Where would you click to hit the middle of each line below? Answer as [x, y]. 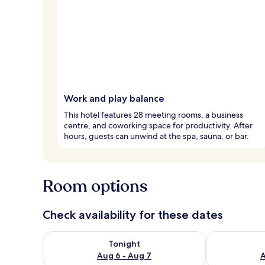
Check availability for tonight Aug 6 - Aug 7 [135, 237]
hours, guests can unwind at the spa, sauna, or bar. [156, 136]
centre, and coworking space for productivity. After [158, 125]
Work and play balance [114, 98]
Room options [95, 186]
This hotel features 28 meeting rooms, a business [153, 114]
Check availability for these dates [133, 214]
